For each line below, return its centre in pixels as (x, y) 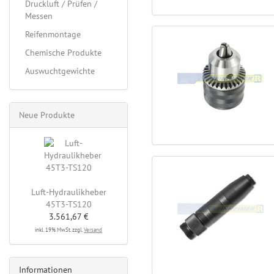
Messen (39, 16)
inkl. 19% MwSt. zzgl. (59, 230)
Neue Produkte (47, 115)
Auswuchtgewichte (60, 71)
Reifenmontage (53, 34)
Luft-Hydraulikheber (68, 192)
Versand (93, 230)
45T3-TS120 (68, 204)
